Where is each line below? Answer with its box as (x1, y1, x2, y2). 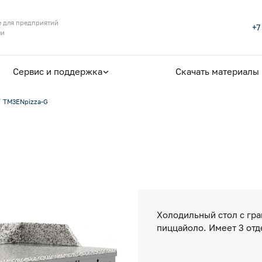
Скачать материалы (175, 66, 259, 77)
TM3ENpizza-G (3, 98, 48, 105)
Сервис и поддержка (13, 66, 102, 77)
